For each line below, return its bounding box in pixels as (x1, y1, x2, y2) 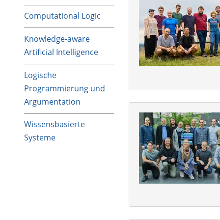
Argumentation (24, 96, 81, 107)
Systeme (24, 132, 55, 143)
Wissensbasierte (24, 119, 85, 130)
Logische (24, 69, 56, 81)
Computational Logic (24, 10, 101, 22)
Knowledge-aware (24, 33, 90, 44)
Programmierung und (24, 82, 105, 94)
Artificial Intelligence (24, 46, 98, 57)
